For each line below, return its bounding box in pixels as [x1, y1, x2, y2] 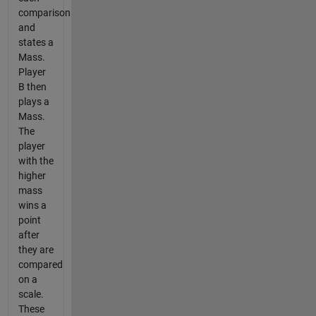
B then [18, 81, 47, 93]
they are [18, 244, 54, 256]
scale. [18, 288, 44, 300]
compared [18, 259, 63, 271]
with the [18, 155, 54, 167]
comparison [18, 7, 71, 19]
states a [18, 37, 54, 49]
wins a [18, 200, 47, 212]
